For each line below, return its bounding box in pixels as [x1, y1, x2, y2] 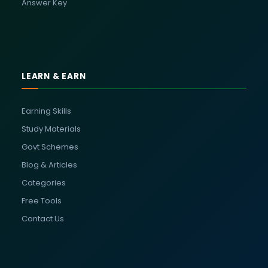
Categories [22, 176, 66, 188]
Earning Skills [22, 105, 71, 117]
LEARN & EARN [22, 70, 86, 82]
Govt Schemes [22, 141, 78, 153]
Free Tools [22, 194, 62, 206]
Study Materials [22, 123, 81, 135]
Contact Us [22, 212, 64, 224]
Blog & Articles [22, 159, 77, 170]
